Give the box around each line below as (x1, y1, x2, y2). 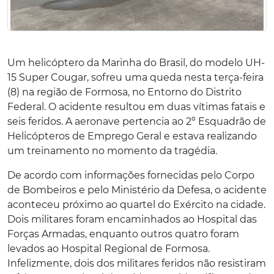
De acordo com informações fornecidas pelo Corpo (7, 169, 254, 181)
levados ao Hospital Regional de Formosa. (7, 242, 210, 254)
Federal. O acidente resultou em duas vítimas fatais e (7, 100, 265, 113)
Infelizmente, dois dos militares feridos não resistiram (7, 257, 266, 269)
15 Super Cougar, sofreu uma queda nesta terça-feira (7, 71, 264, 83)
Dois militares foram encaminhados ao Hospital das (7, 213, 257, 225)
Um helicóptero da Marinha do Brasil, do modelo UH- (7, 56, 265, 68)
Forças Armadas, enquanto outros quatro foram (7, 228, 239, 240)
